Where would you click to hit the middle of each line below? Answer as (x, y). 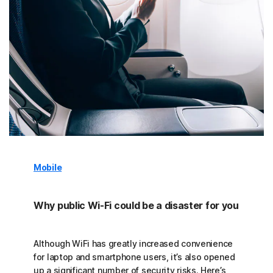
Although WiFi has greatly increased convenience (133, 244)
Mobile (48, 168)
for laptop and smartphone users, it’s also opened (134, 257)
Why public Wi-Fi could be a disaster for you (136, 206)
